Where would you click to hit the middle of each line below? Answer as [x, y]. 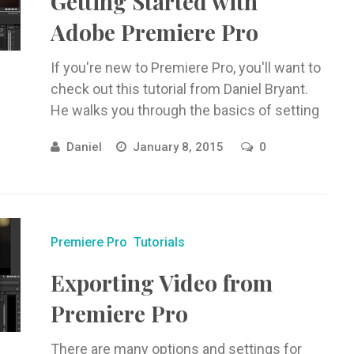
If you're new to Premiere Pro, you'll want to [185, 68]
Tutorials [159, 242]
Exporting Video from [161, 282]
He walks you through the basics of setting [185, 110]
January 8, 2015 [179, 147]
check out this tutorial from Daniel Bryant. [179, 89]
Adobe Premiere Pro [154, 32]
